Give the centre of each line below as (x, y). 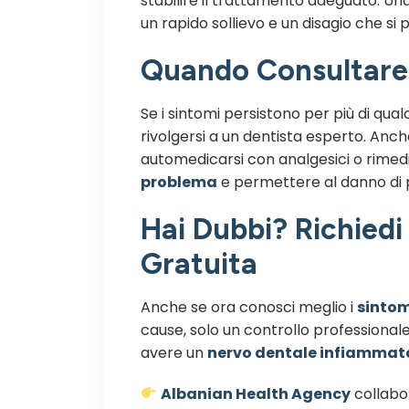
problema (179, 182)
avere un (174, 352)
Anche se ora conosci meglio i (249, 307)
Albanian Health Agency (256, 393)
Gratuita (199, 263)
